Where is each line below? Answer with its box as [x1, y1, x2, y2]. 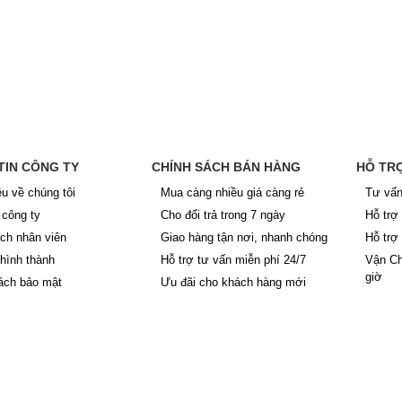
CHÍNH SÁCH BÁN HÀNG [152, 160, 301, 174]
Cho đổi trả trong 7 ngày [161, 208, 286, 222]
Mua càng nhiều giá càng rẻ [161, 186, 305, 199]
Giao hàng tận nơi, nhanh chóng [161, 231, 328, 244]
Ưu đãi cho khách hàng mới [161, 275, 307, 289]
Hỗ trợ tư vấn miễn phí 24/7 [161, 253, 307, 267]
